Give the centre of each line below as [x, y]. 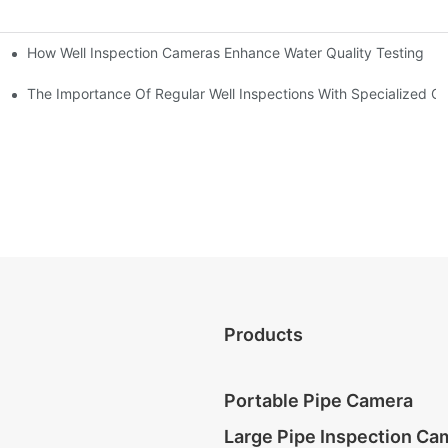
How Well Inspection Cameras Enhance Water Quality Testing [226, 52]
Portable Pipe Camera [318, 400]
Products [263, 334]
